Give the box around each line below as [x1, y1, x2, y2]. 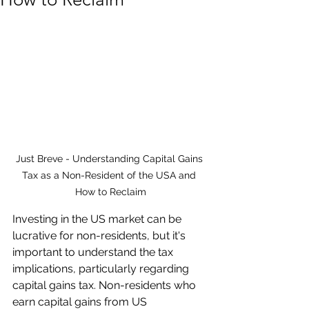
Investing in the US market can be [12, 212, 184, 226]
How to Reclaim [74, 186, 146, 197]
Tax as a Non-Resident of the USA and [22, 169, 199, 181]
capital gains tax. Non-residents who [12, 278, 199, 292]
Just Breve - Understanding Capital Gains [15, 152, 206, 164]
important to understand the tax [12, 245, 176, 259]
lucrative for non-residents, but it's [12, 228, 188, 242]
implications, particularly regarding [12, 261, 192, 275]
